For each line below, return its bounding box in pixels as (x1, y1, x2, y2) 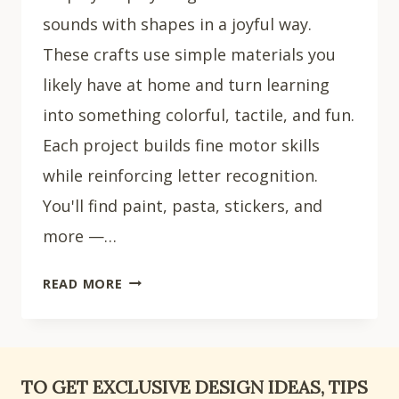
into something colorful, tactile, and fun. (43, 103, 354, 126)
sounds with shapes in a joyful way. (43, 12, 312, 35)
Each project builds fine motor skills (43, 134, 320, 156)
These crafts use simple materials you (43, 43, 336, 65)
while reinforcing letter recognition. (43, 164, 318, 186)
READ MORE (43, 274, 123, 292)
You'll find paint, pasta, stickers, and (43, 194, 322, 216)
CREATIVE (121, 293, 187, 311)
